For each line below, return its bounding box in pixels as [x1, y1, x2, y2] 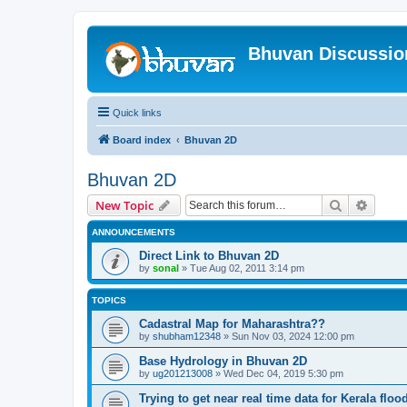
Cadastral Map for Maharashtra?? [139, 317, 325, 331]
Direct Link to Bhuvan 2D [139, 249, 279, 263]
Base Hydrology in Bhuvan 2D [139, 354, 307, 368]
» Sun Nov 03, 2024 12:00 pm [221, 331, 354, 342]
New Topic [95, 197, 154, 213]
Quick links [113, 107, 162, 118]
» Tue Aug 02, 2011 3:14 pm [179, 263, 304, 273]
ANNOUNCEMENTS [92, 227, 175, 237]
